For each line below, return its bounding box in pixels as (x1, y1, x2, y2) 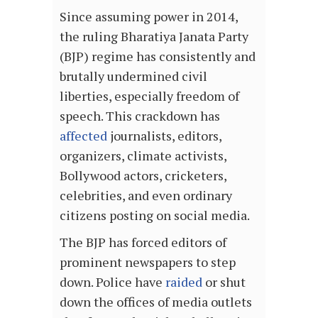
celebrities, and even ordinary (60, 187, 232, 204)
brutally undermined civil (60, 67, 207, 85)
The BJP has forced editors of (60, 234, 226, 251)
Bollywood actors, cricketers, (60, 167, 226, 185)
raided (165, 273, 202, 291)
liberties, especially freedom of (60, 87, 239, 105)
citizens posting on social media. (60, 207, 250, 224)
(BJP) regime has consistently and (60, 48, 256, 65)
